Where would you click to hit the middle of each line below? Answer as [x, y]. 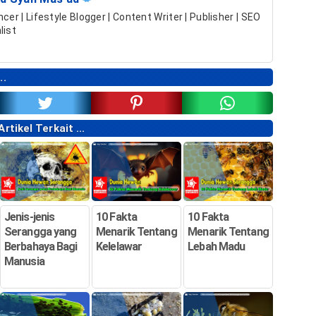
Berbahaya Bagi [41, 247]
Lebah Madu [217, 247]
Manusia [24, 262]
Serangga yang [41, 232]
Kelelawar [119, 247]
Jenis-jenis [30, 217]
